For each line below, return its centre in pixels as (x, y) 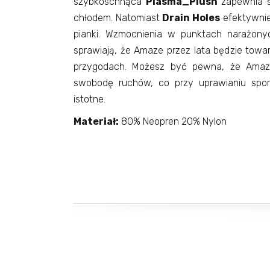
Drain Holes (191, 18)
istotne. (89, 99)
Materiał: (96, 121)
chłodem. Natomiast (117, 18)
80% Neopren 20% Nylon (173, 121)
